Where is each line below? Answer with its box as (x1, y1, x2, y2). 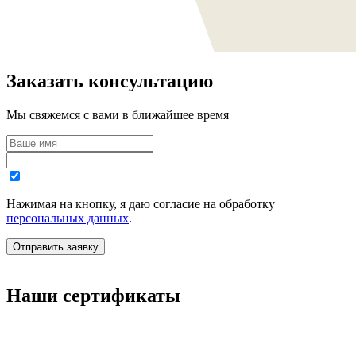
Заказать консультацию (6, 71, 213, 92)
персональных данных (6, 211, 129, 226)
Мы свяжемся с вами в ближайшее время (6, 108, 229, 122)
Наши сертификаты (6, 285, 180, 307)
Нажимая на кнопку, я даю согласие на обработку (6, 197, 275, 211)
